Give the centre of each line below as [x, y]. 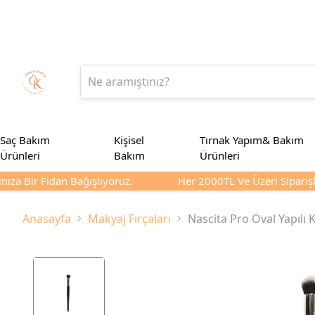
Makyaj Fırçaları [129, 218]
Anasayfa [47, 218]
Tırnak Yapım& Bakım [251, 140]
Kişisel [129, 140]
